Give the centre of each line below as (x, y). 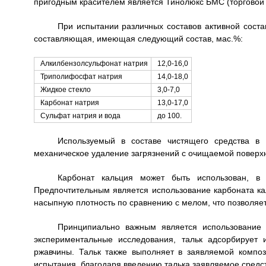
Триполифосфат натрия (81, 77)
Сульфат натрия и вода (80, 116)
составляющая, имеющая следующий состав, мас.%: (138, 39)
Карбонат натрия (69, 103)
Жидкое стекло (65, 90)
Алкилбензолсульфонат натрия (94, 64)
